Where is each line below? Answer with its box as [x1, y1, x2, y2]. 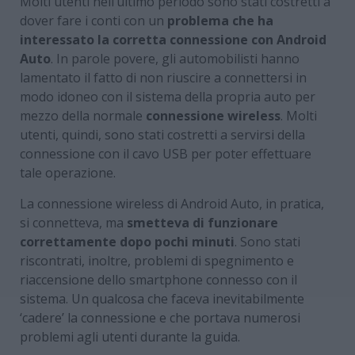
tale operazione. [20, 163, 116, 181]
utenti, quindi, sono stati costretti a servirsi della [20, 125, 305, 143]
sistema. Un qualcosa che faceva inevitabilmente [20, 289, 304, 307]
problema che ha [167, 11, 273, 29]
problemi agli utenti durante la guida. [20, 327, 240, 345]
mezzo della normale [20, 106, 146, 124]
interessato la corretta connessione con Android [20, 30, 326, 48]
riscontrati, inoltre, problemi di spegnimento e [20, 251, 294, 269]
